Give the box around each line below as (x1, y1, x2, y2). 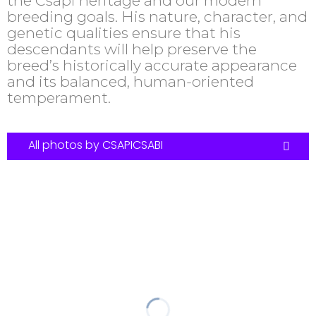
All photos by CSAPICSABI (28, 136, 163, 153)
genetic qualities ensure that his (7, 24, 241, 42)
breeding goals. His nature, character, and (7, 8, 308, 26)
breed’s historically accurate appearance (7, 56, 297, 75)
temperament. (7, 89, 111, 107)
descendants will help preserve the (7, 40, 257, 59)
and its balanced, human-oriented (7, 73, 254, 91)
